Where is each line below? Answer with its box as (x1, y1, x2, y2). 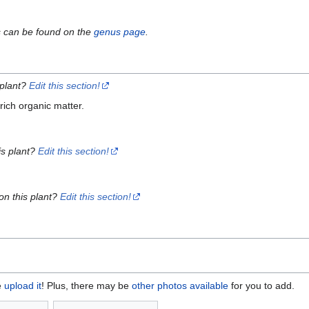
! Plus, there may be (41, 280, 132, 292)
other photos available (132, 280, 228, 292)
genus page (94, 26, 146, 38)
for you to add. (228, 280, 295, 292)
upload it (4, 280, 41, 292)
